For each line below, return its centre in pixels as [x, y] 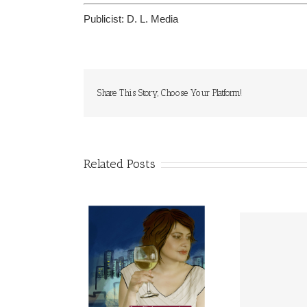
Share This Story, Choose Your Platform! [170, 93]
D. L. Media [152, 19]
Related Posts [120, 164]
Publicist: [105, 19]
